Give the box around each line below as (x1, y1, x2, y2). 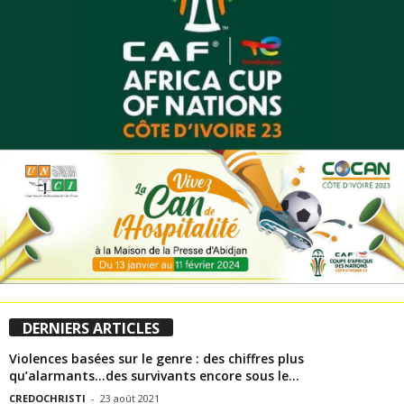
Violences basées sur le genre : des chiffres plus (9, 350, 304, 368)
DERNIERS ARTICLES (23, 318, 160, 339)
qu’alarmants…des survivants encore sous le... (9, 367, 299, 385)
